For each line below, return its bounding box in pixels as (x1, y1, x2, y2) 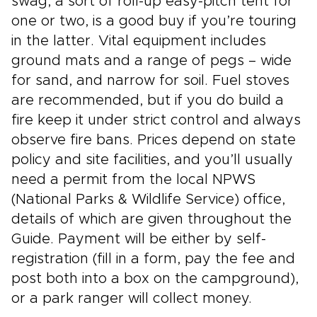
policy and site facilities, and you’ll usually (11, 153, 293, 167)
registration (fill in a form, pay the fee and (11, 252, 295, 266)
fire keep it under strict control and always (11, 113, 301, 127)
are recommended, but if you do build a (11, 93, 284, 108)
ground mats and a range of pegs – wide (11, 54, 292, 68)
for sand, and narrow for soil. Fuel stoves (11, 74, 289, 88)
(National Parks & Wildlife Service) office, (11, 192, 285, 207)
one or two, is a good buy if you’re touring (11, 14, 296, 28)
